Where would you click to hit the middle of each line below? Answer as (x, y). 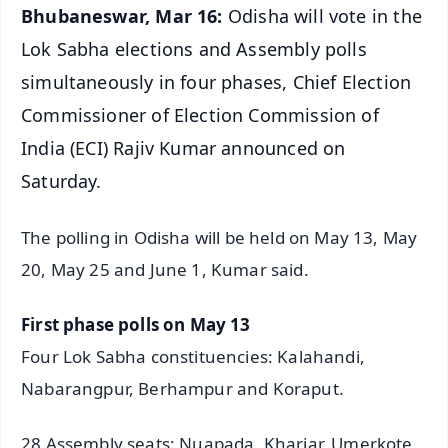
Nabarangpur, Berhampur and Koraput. (182, 389)
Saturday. (61, 180)
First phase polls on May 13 (136, 325)
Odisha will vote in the (322, 15)
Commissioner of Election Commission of (200, 114)
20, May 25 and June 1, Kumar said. (165, 270)
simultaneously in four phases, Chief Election (216, 81)
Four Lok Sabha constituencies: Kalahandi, (193, 357)
